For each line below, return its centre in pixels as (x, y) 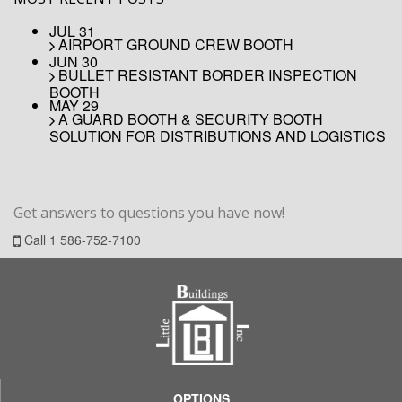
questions (152, 212)
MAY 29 (74, 105)
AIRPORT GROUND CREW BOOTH (174, 45)
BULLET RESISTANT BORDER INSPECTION (206, 75)
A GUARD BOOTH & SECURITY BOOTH (189, 118)
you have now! (235, 212)
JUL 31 (72, 31)
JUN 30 (74, 62)
